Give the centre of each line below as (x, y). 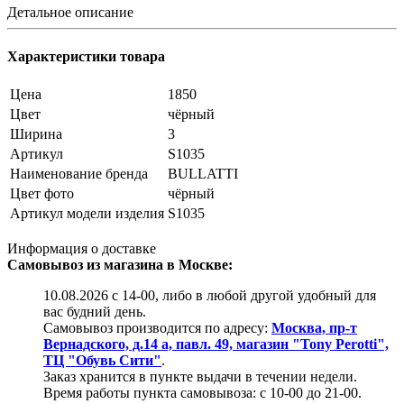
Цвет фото (42, 194)
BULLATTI (203, 174)
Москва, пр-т (314, 328)
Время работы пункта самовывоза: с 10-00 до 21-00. (202, 393)
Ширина (36, 134)
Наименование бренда (79, 174)
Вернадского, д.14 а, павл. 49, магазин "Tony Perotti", (216, 344)
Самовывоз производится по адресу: (157, 328)
